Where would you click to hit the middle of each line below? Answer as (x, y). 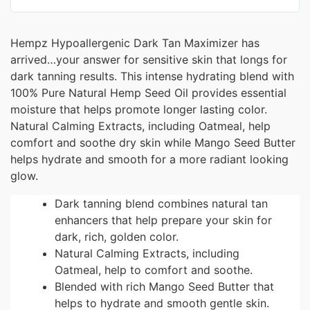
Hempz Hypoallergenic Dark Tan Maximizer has (135, 43)
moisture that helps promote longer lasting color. (139, 109)
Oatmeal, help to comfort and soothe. (154, 270)
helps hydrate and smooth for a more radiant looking (149, 159)
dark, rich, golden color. (117, 236)
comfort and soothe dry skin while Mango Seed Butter (153, 142)
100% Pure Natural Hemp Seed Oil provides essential (148, 92)
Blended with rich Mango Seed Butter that (164, 286)
